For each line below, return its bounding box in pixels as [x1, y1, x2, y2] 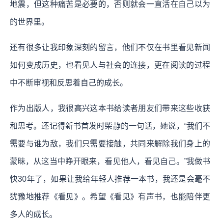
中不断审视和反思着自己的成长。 [10, 78, 128, 87]
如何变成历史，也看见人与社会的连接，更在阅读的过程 [10, 60, 210, 69]
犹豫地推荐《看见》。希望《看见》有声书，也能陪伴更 [10, 192, 210, 201]
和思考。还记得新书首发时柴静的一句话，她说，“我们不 [10, 121, 210, 130]
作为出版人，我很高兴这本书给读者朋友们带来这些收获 [10, 104, 210, 112]
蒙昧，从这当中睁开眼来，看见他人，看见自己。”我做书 [10, 157, 210, 165]
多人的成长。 [10, 210, 57, 219]
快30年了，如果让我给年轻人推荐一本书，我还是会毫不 [10, 174, 210, 183]
